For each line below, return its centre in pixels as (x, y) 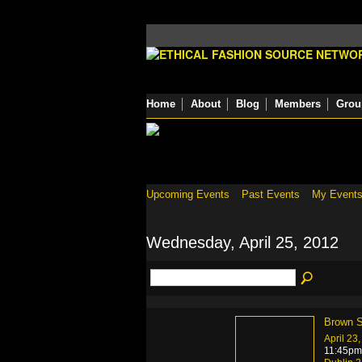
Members (298, 104)
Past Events (271, 194)
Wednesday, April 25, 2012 (242, 242)
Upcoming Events (188, 194)
